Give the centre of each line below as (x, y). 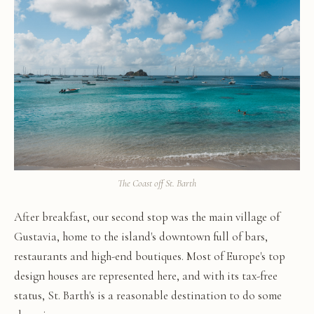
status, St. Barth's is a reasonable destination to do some (148, 296)
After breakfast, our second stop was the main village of (147, 217)
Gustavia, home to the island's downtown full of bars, (141, 237)
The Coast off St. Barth (157, 184)
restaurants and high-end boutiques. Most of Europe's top (150, 257)
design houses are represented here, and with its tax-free (146, 276)
